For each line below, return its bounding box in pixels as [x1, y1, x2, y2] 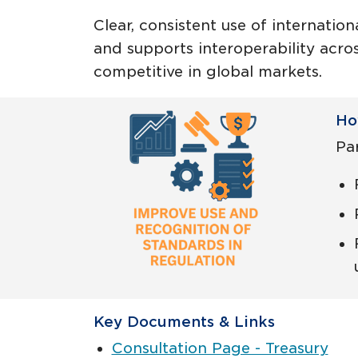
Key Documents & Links [93, 312, 275, 330]
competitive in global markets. [93, 62, 322, 80]
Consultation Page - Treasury [111, 339, 328, 356]
